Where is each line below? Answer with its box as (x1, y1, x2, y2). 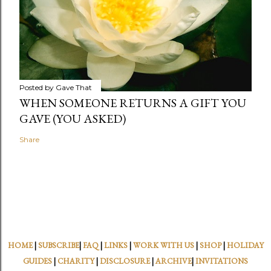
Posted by (19, 83, 56, 93)
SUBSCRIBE (38, 240, 79, 251)
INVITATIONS (195, 256, 248, 267)
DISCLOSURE (100, 256, 150, 267)
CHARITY (57, 256, 94, 267)
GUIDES (23, 256, 52, 267)
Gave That (56, 83, 92, 93)
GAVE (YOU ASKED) (19, 111, 126, 127)
